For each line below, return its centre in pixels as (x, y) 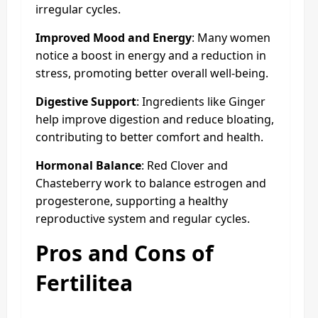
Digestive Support (86, 101)
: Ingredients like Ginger (201, 101)
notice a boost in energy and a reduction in (151, 55)
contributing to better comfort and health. (149, 137)
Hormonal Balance (88, 165)
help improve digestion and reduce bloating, (155, 119)
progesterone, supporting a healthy (132, 201)
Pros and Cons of (125, 253)
